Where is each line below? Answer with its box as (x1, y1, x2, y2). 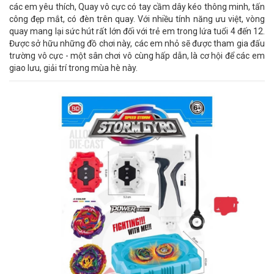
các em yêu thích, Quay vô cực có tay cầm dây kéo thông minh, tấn (9, 2, 265, 12)
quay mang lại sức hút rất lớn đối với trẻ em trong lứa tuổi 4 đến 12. (9, 26, 265, 37)
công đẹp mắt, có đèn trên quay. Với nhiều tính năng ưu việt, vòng (9, 14, 265, 24)
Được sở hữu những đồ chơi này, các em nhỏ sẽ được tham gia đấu (9, 39, 265, 49)
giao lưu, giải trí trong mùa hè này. (9, 63, 138, 73)
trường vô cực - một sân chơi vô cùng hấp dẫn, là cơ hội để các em (9, 51, 265, 61)
